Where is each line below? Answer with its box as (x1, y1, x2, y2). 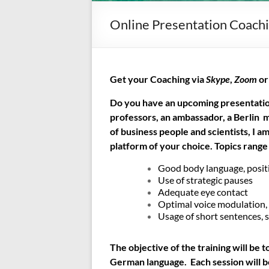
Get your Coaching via (110, 73, 206, 85)
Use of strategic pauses (158, 174, 253, 186)
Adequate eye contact (158, 186, 248, 198)
